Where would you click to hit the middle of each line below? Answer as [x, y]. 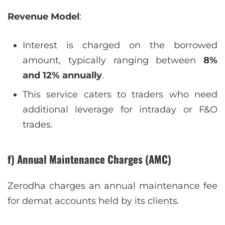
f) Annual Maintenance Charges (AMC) [89, 159]
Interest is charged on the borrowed [120, 45]
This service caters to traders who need [120, 95]
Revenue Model [43, 17]
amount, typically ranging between [113, 61]
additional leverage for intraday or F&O [120, 110]
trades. [38, 125]
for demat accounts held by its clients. [93, 201]
